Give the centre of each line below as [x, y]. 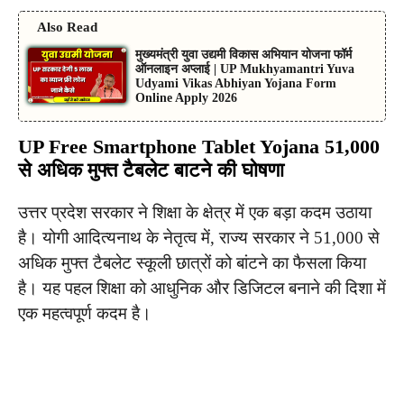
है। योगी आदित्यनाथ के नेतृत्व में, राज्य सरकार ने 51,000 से [199, 237]
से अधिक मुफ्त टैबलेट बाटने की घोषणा [151, 170]
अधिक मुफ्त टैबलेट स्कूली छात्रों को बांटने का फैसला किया [192, 262]
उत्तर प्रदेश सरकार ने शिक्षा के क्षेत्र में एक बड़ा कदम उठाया [195, 212]
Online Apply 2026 [186, 97]
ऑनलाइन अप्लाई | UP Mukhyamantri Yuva [244, 69]
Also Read [67, 27]
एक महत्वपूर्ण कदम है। [85, 313]
